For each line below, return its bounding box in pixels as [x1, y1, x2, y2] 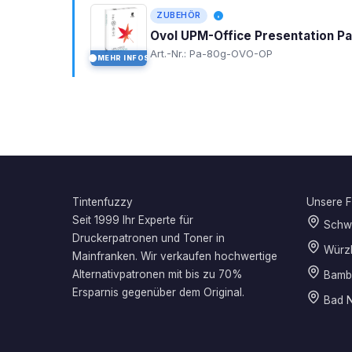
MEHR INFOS [97, 53, 150, 63]
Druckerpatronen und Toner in [72, 232, 225, 245]
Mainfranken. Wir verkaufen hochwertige [72, 250, 277, 263]
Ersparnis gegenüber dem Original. [72, 286, 244, 299]
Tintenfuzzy [72, 196, 133, 209]
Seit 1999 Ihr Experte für [72, 214, 193, 227]
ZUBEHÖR [156, 10, 201, 21]
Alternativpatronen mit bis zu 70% [72, 268, 243, 281]
